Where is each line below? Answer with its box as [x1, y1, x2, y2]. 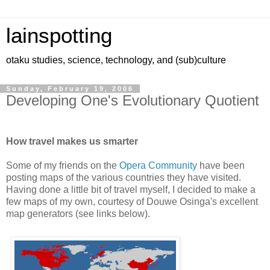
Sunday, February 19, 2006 [6, 85, 134, 92]
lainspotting [6, 24, 112, 47]
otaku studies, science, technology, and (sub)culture [6, 55, 226, 65]
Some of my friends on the [6, 160, 119, 171]
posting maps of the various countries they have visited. [6, 172, 241, 183]
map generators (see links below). [6, 208, 150, 219]
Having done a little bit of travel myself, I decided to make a [6, 184, 256, 195]
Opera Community [119, 160, 197, 171]
